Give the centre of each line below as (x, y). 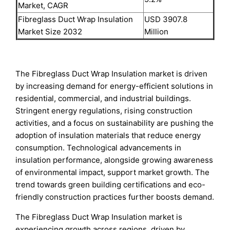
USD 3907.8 (166, 19)
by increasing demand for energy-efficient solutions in (114, 86)
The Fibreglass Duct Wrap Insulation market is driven (112, 73)
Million (156, 31)
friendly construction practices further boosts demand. (115, 197)
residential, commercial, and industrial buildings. (103, 98)
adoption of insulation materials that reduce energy (108, 135)
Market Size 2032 (50, 31)
